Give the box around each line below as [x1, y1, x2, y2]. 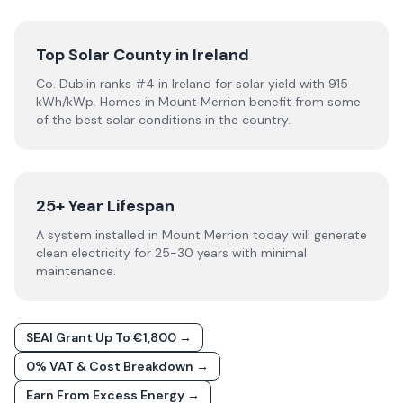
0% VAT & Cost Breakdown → [26, 358, 209, 374]
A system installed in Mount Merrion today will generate [36, 227, 367, 243]
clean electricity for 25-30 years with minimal [36, 245, 307, 261]
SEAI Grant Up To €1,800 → [26, 329, 192, 345]
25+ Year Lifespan [36, 195, 175, 217]
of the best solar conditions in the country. [36, 112, 291, 128]
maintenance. [36, 263, 116, 279]
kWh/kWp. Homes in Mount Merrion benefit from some [36, 94, 361, 110]
